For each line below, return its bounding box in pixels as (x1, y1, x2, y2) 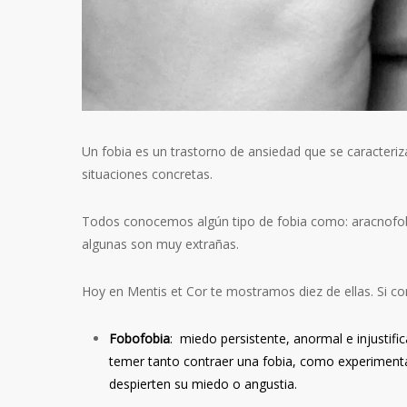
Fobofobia (109, 329, 170, 347)
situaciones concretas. (82, 164, 213, 183)
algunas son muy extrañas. (82, 234, 239, 253)
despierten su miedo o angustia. (109, 374, 297, 392)
